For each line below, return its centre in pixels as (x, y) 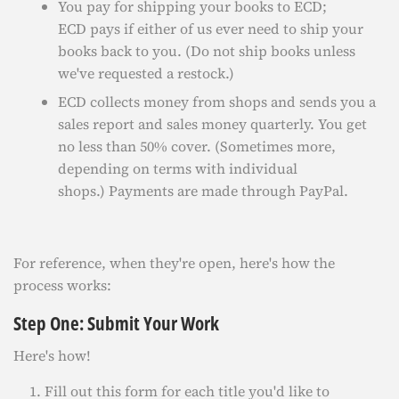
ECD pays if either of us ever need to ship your (211, 29)
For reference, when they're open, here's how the (174, 262)
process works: (62, 285)
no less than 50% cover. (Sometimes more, (197, 146)
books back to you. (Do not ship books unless (207, 51)
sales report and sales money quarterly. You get (212, 123)
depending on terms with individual (178, 168)
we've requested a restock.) (146, 73)
